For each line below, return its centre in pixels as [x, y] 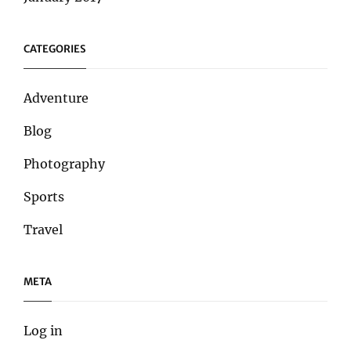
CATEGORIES [55, 49]
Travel [43, 229]
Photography [64, 163]
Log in [43, 330]
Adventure [56, 98]
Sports [44, 196]
